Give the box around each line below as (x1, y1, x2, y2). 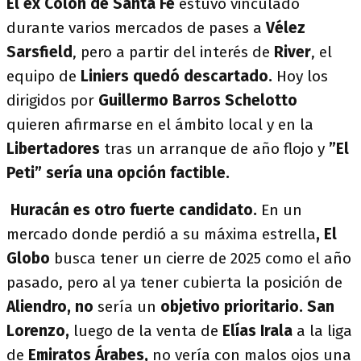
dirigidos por (6, 91, 94, 110)
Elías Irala (218, 322, 297, 340)
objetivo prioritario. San (156, 297, 334, 316)
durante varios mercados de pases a (6, 19, 262, 37)
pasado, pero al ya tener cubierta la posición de (6, 273, 342, 292)
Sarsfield (6, 43, 73, 61)
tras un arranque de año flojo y (100, 139, 329, 158)
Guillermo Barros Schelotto (94, 91, 297, 110)
